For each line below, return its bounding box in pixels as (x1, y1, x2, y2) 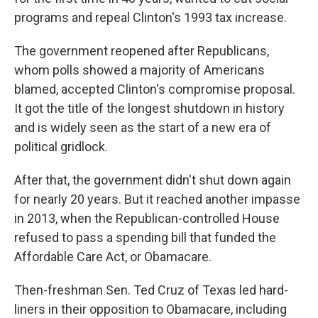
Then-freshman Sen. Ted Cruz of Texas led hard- (14, 283, 288, 297)
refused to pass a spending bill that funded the (14, 230, 276, 245)
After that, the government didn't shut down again (14, 172, 291, 187)
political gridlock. (14, 139, 108, 154)
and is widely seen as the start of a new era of (14, 120, 271, 135)
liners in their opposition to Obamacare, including (14, 302, 287, 317)
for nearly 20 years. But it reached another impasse (14, 192, 300, 207)
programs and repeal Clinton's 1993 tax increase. (14, 10, 287, 25)
